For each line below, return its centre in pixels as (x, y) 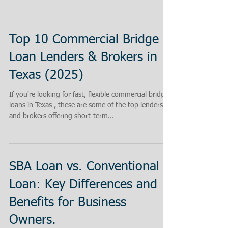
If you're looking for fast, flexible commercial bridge (89, 95)
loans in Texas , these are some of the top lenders (86, 105)
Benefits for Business (68, 203)
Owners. (33, 221)
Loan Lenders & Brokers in (83, 58)
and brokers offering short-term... (62, 116)
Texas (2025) (46, 76)
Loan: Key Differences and (83, 185)
